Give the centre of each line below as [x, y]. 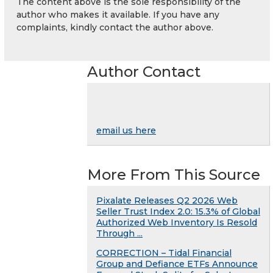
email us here [126, 130]
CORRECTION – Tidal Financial [164, 253]
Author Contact [144, 71]
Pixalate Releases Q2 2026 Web [167, 200]
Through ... [119, 233]
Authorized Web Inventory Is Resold [177, 222]
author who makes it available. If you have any [118, 14]
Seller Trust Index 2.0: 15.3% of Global [178, 211]
